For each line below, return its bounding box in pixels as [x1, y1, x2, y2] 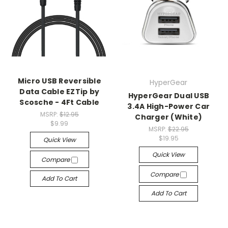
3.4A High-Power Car [127, 101, 210, 112]
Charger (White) [135, 112, 203, 123]
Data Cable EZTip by [19, 87, 100, 97]
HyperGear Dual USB [128, 91, 209, 101]
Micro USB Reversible [17, 76, 101, 87]
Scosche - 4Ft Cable [19, 97, 100, 108]
